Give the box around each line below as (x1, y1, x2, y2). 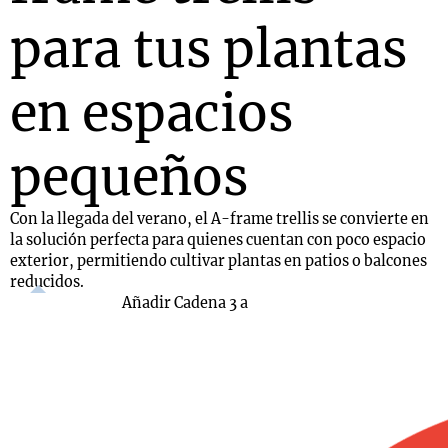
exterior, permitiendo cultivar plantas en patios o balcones (10, 252, 427, 270)
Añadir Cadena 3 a (122, 294, 248, 312)
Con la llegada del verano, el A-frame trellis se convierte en (10, 210, 429, 228)
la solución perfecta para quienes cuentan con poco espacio (10, 231, 426, 249)
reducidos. (10, 273, 84, 291)
